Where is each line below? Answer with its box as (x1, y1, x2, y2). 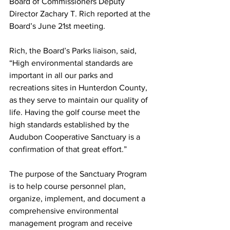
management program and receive (9, 219, 135, 228)
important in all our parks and (9, 71, 115, 80)
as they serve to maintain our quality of (9, 95, 150, 105)
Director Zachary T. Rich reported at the (9, 9, 152, 18)
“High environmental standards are (9, 59, 135, 68)
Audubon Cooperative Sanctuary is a (9, 132, 142, 142)
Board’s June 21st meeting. (9, 22, 105, 31)
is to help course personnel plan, (9, 182, 128, 191)
